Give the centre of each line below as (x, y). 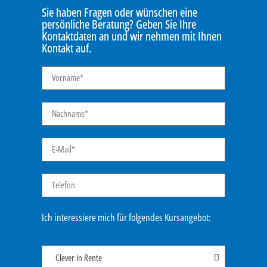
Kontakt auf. (67, 48)
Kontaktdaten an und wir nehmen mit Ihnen (132, 36)
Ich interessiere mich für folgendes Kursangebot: (126, 217)
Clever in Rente (79, 258)
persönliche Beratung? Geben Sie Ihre (119, 24)
